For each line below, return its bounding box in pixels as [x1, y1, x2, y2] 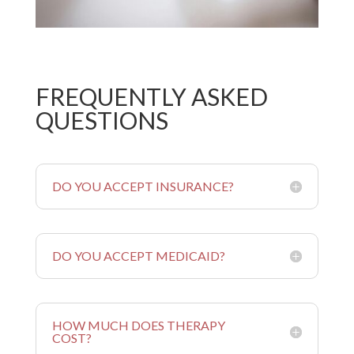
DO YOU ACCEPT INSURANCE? [51, 179, 234, 194]
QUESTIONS [35, 106, 168, 135]
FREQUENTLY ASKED [35, 82, 268, 111]
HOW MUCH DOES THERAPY [51, 318, 225, 333]
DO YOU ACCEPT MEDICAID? [51, 248, 225, 264]
